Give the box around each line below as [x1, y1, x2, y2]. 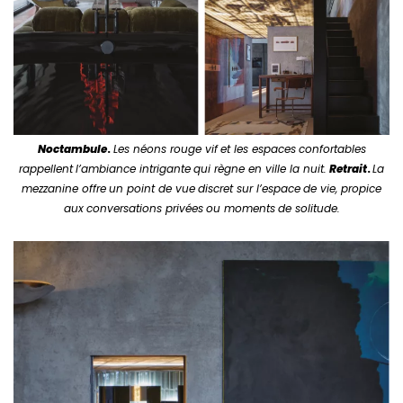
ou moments [205, 200, 275, 216]
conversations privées [85, 200, 203, 216]
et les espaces [219, 140, 296, 157]
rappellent [19, 160, 73, 176]
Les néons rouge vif [112, 140, 218, 157]
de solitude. [277, 200, 340, 216]
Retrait [329, 160, 367, 176]
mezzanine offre [22, 180, 106, 196]
